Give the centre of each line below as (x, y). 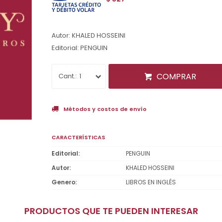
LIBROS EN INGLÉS (151, 182)
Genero (63, 182)
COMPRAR (176, 76)
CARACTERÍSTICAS (78, 137)
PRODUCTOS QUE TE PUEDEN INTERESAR (114, 211)
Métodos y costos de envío (105, 109)
